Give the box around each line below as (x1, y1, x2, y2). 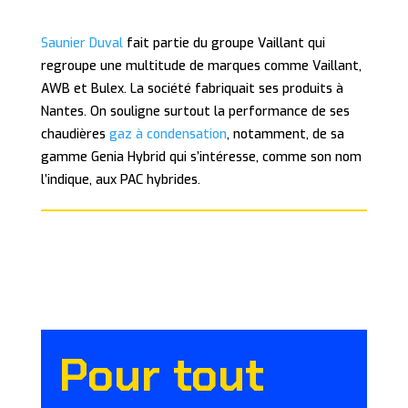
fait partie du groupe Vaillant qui (122, 35, 325, 52)
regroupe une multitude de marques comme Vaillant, (40, 57, 362, 75)
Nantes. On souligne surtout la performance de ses (40, 103, 350, 120)
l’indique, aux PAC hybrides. (40, 171, 200, 189)
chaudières (40, 126, 109, 143)
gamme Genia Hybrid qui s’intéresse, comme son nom (40, 148, 362, 166)
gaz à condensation (108, 126, 227, 143)
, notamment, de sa (226, 126, 344, 143)
